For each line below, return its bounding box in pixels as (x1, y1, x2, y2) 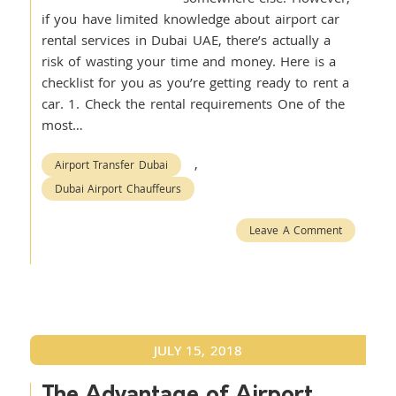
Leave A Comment (249, 223, 343, 237)
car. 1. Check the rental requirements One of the (41, 95, 345, 112)
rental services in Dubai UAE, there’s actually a (41, 31, 331, 49)
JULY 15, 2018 (153, 341, 242, 359)
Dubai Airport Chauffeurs (54, 181, 181, 195)
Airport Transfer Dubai (54, 157, 168, 171)
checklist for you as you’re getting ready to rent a (41, 73, 350, 91)
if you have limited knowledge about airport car (41, 10, 340, 27)
